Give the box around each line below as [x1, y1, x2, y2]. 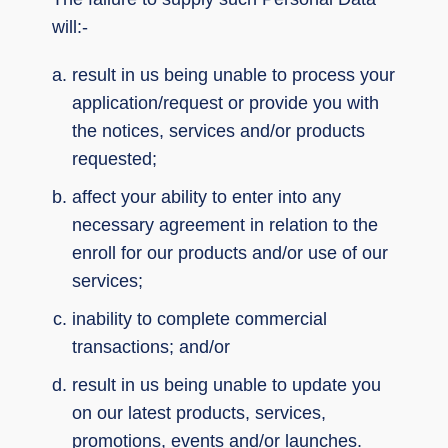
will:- [52, 16, 88, 37]
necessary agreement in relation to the [72, 214, 378, 235]
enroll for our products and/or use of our [72, 242, 388, 263]
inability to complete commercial [72, 308, 327, 329]
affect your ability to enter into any [72, 186, 341, 207]
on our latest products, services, [72, 402, 326, 423]
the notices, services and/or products [72, 120, 365, 141]
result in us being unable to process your [72, 64, 395, 85]
